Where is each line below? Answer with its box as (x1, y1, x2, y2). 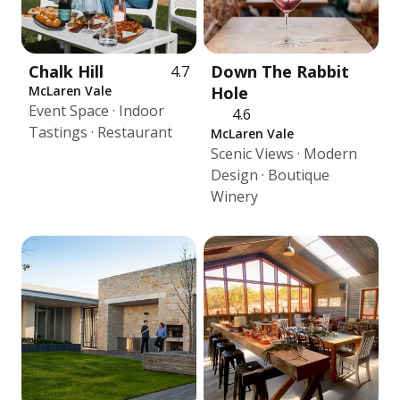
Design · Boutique (211, 165, 329, 185)
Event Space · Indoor (29, 101, 164, 121)
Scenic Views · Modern (211, 144, 357, 163)
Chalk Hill (29, 61, 104, 82)
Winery (211, 187, 258, 206)
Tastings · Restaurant (29, 122, 172, 142)
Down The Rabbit (211, 61, 349, 82)
